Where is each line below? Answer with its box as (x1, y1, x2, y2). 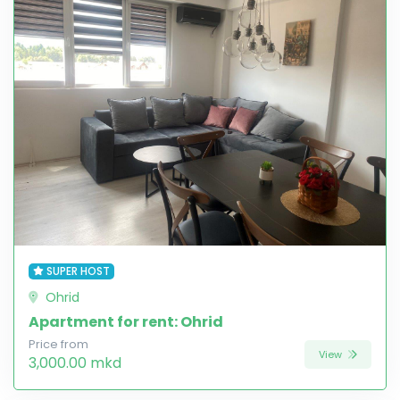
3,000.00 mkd (29, 353, 121, 373)
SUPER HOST (46, 263, 110, 279)
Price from (29, 337, 88, 352)
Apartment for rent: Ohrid (29, 312, 223, 332)
